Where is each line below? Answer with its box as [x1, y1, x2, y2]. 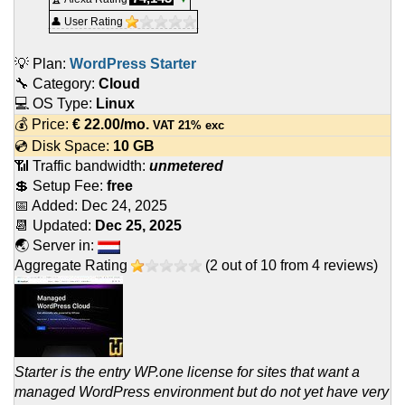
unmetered [149, 158, 223, 174]
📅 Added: [14, 198, 81, 214]
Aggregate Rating [14, 258, 131, 274]
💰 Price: [14, 117, 72, 133]
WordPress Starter [70, 56, 196, 72]
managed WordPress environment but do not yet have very [14, 384, 389, 400]
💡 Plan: [14, 56, 70, 72]
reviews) [320, 258, 378, 274]
